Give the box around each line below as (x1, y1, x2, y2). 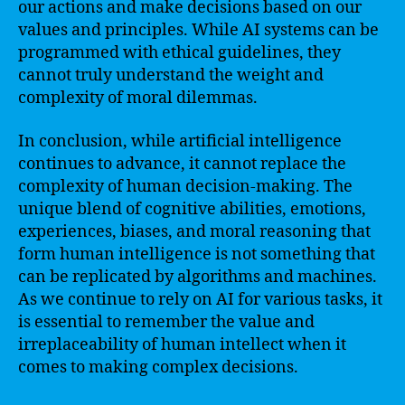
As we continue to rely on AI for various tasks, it (18, 288, 382, 310)
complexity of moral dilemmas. (18, 88, 258, 108)
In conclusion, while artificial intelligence (18, 130, 342, 152)
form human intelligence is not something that (18, 243, 375, 265)
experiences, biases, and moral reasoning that (18, 221, 371, 242)
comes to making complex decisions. (18, 356, 298, 378)
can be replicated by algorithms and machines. (18, 266, 377, 287)
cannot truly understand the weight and (18, 65, 324, 86)
